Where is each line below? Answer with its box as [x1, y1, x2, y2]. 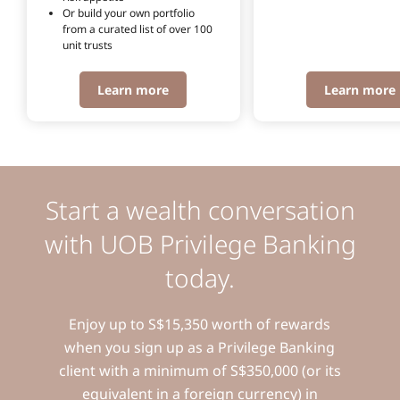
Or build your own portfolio [62, 4, 197, 21]
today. [165, 260, 235, 295]
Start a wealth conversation [45, 192, 355, 227]
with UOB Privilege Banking [44, 226, 356, 261]
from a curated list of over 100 [62, 21, 215, 37]
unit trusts [62, 37, 112, 53]
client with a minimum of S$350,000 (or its [58, 360, 341, 380]
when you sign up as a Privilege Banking [64, 337, 336, 357]
